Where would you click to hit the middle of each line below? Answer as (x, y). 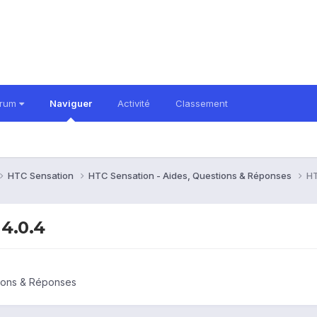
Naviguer (71, 103)
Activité (134, 103)
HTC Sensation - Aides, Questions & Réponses (191, 175)
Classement (202, 103)
